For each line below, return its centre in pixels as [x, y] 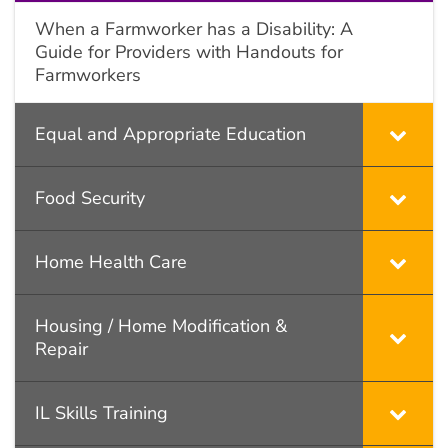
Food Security [90, 197]
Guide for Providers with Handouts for [189, 51]
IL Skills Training [101, 412]
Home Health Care [111, 261]
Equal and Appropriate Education [170, 133]
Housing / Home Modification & [161, 325]
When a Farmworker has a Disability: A [194, 28]
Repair [61, 348]
